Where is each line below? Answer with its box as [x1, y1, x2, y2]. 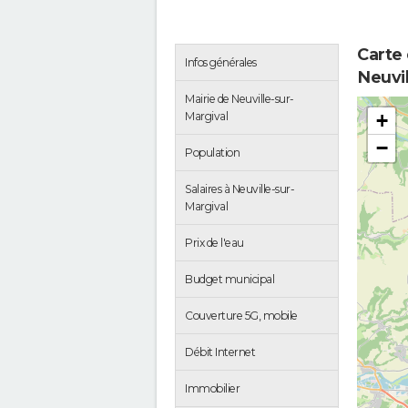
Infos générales [185, 55, 257, 69]
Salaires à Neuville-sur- [185, 181, 294, 196]
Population [185, 145, 240, 159]
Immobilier [185, 381, 240, 395]
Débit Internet [185, 344, 255, 359]
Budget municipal [185, 271, 274, 286]
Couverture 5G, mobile [185, 308, 298, 322]
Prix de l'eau [185, 235, 244, 250]
